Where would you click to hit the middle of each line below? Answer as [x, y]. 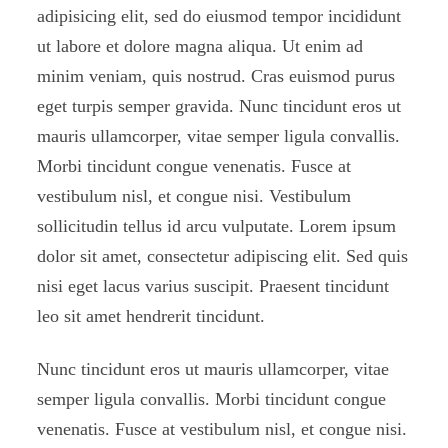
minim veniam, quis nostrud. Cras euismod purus [216, 76]
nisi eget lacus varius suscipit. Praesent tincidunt [213, 286]
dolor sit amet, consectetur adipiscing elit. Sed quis [223, 256]
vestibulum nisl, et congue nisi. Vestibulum [194, 196]
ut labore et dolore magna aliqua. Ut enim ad [200, 46]
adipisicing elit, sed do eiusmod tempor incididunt [219, 16]
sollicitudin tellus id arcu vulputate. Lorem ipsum [217, 226]
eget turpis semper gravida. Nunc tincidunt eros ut [219, 106]
